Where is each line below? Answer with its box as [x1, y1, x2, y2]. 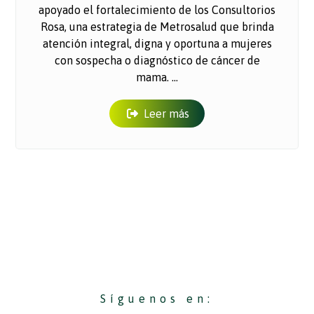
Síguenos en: [100, 292, 214, 306]
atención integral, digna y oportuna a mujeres [42, 37, 272, 50]
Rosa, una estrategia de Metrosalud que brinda [40, 20, 274, 34]
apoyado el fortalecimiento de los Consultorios [39, 4, 275, 17]
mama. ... [136, 71, 178, 84]
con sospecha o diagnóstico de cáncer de [54, 54, 260, 67]
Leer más [144, 107, 189, 121]
